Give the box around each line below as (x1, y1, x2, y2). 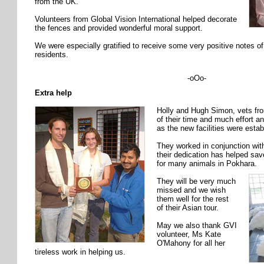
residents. (35, 50, 68, 60)
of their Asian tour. (157, 203, 219, 213)
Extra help (35, 88, 72, 98)
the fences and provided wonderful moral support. (35, 24, 203, 33)
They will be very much (157, 177, 236, 186)
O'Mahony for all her (157, 239, 225, 248)
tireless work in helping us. (35, 247, 126, 257)
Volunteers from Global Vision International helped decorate (35, 15, 237, 24)
